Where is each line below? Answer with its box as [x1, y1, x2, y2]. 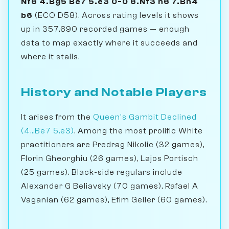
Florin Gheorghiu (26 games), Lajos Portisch [21, 153, 198, 163]
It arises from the [21, 112, 93, 122]
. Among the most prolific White [74, 126, 203, 135]
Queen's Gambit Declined [93, 112, 197, 122]
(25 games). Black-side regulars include [21, 167, 182, 177]
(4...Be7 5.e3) [21, 126, 74, 135]
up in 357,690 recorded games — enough [21, 24, 190, 34]
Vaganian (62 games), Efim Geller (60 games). [21, 195, 207, 204]
